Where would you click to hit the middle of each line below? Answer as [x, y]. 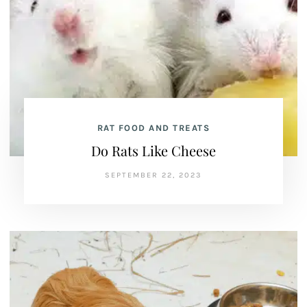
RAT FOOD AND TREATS [153, 128]
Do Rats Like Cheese [153, 150]
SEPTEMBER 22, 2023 [153, 175]
